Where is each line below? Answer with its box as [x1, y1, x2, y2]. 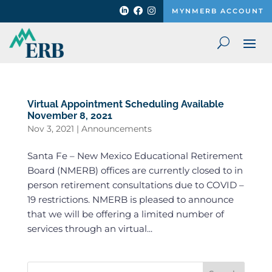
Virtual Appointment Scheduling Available [27, 98, 224, 110]
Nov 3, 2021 [27, 123, 74, 134]
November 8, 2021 [27, 109, 112, 121]
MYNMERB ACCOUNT [171, 6, 264, 15]
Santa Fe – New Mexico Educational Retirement [27, 149, 243, 161]
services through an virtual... [27, 222, 152, 234]
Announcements [81, 123, 152, 134]
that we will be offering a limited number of [27, 208, 224, 220]
